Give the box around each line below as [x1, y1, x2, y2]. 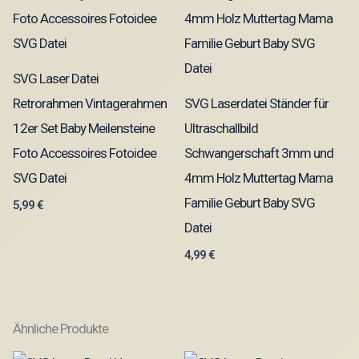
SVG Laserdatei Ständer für [184, 95, 329, 112]
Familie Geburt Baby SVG [184, 195, 315, 212]
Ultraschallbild [184, 120, 258, 137]
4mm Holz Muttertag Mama [184, 170, 333, 187]
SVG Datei [13, 170, 67, 187]
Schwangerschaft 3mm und [184, 145, 333, 162]
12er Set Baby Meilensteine [13, 120, 155, 137]
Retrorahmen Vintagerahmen [13, 95, 167, 112]
